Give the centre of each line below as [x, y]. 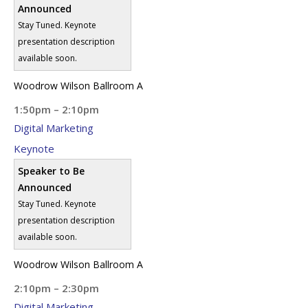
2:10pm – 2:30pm [56, 288]
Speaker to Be [51, 170]
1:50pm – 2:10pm [56, 109]
